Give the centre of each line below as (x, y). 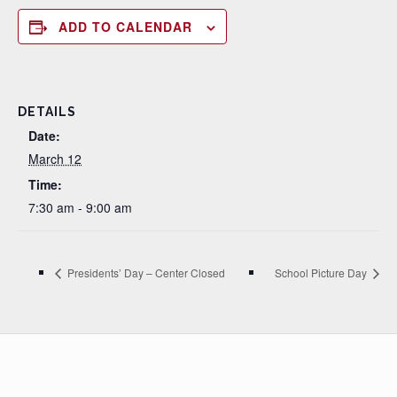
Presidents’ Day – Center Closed (145, 272)
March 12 (55, 159)
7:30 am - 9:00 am (80, 207)
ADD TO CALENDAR (125, 27)
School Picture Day (322, 272)
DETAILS (47, 112)
